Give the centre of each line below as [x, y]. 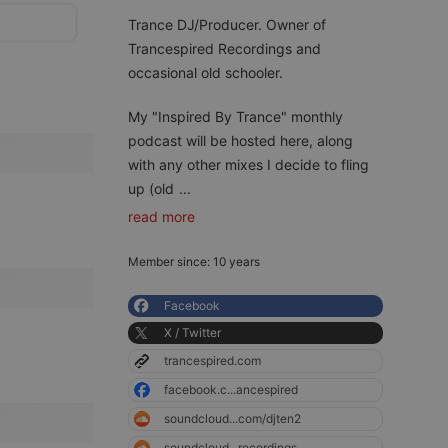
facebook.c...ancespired [231, 389]
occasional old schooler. [205, 72]
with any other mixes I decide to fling [248, 164]
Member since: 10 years [194, 261]
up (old [151, 188]
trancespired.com [212, 360]
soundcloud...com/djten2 [232, 418]
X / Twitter [192, 332]
